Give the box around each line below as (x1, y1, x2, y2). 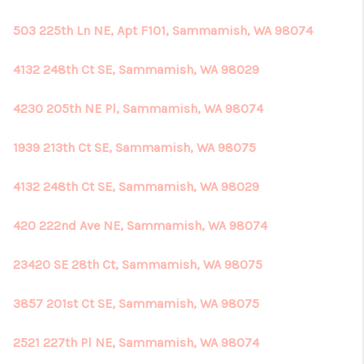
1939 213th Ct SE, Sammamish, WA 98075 (13, 140, 256, 155)
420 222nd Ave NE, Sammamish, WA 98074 (13, 218, 267, 233)
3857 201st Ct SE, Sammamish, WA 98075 (13, 296, 259, 311)
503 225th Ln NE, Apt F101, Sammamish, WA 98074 (13, 23, 313, 38)
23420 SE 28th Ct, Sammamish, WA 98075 (13, 257, 262, 272)
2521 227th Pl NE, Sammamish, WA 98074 (13, 335, 259, 350)
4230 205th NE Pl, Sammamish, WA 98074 (13, 101, 263, 116)
